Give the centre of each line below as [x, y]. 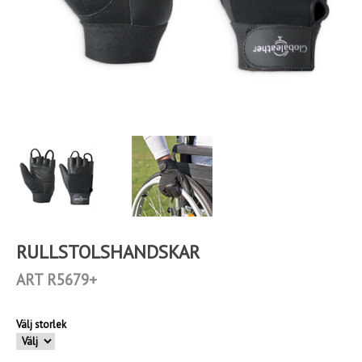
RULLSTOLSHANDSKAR [108, 252]
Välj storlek [41, 325]
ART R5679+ [57, 280]
